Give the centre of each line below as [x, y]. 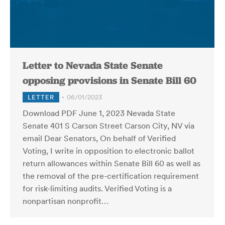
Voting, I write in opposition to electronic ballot [108, 151]
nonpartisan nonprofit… [66, 201]
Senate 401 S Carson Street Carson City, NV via [108, 126]
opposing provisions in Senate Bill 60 [109, 80]
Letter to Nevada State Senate [93, 65]
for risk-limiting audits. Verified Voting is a [97, 188]
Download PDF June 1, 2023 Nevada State [99, 113]
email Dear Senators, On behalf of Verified [99, 138]
